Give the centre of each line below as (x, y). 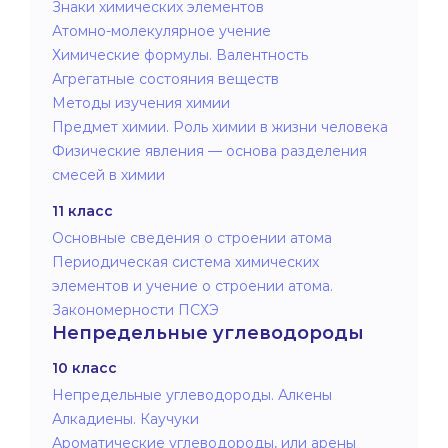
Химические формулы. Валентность (180, 54)
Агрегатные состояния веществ (165, 78)
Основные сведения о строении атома (192, 237)
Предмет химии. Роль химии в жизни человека (220, 126)
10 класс (84, 367)
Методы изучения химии (141, 102)
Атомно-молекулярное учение (161, 30)
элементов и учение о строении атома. (192, 285)
